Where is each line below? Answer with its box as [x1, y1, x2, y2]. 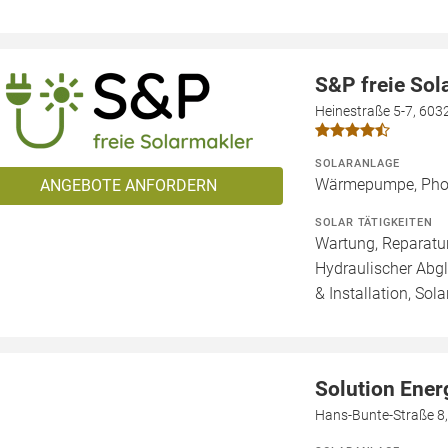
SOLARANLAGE [314, 156, 400, 170]
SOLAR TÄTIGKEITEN [314, 215, 433, 229]
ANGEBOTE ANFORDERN [39, 176, 217, 195]
